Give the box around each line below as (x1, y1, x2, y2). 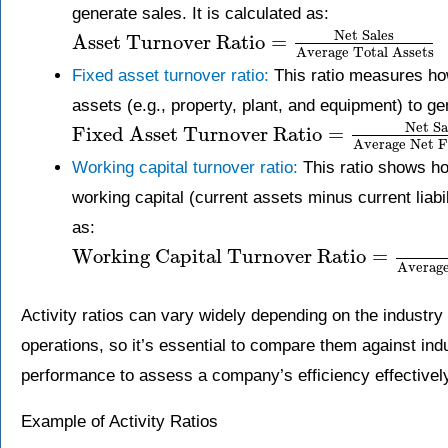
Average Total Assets (296, 44, 435, 62)
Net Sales (334, 26, 395, 44)
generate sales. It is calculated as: (72, 3, 329, 23)
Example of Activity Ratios (21, 412, 218, 432)
